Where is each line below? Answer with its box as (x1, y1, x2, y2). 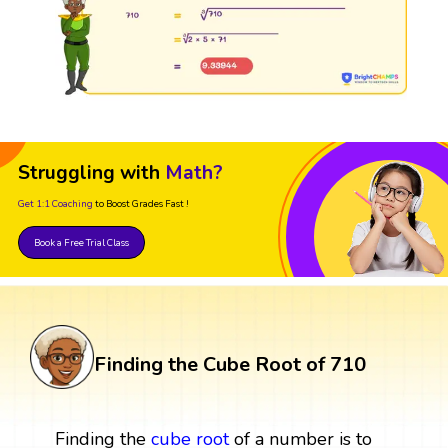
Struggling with (18, 160, 160, 187)
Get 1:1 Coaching (18, 197, 93, 211)
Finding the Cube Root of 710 (94, 351, 366, 379)
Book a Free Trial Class (34, 236, 129, 250)
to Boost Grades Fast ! (95, 197, 189, 211)
